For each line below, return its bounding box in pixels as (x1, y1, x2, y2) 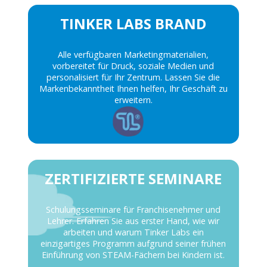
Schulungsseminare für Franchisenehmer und (46, 204, 221, 216)
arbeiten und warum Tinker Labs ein (63, 226, 204, 238)
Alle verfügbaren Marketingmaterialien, (58, 49, 209, 61)
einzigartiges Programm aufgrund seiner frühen (41, 238, 226, 250)
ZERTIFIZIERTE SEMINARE (45, 169, 222, 189)
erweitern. (114, 94, 153, 106)
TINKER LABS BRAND (60, 14, 207, 34)
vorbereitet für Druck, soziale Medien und (52, 60, 215, 72)
